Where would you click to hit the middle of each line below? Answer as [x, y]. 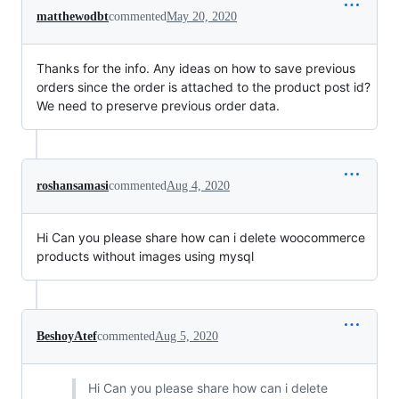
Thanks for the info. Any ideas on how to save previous [196, 68]
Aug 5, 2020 [187, 336]
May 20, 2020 [202, 16]
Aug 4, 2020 [198, 186]
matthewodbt [73, 16]
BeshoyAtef [67, 336]
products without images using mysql [145, 256]
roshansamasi [73, 186]
